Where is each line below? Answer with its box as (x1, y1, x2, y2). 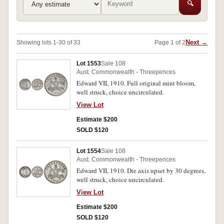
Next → (185, 38, 207, 46)
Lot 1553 (76, 60, 101, 67)
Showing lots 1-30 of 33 (16, 38, 80, 46)
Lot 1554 (76, 147, 101, 154)
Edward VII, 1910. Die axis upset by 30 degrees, (76, 166, 205, 175)
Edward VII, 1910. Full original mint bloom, (76, 78, 195, 87)
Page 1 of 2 (154, 38, 185, 46)
